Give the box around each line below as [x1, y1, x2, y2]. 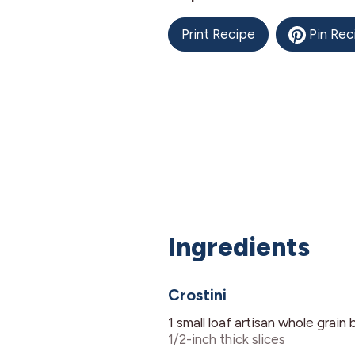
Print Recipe [181, 26, 255, 43]
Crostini [168, 285, 227, 305]
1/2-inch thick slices [168, 331, 285, 348]
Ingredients [168, 231, 310, 263]
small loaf [177, 315, 231, 331]
